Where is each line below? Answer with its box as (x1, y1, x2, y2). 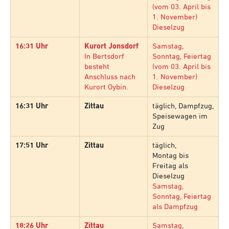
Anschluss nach (84, 73, 135, 81)
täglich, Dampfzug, (152, 102, 214, 110)
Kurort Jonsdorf (84, 42, 139, 51)
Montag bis (152, 152, 189, 160)
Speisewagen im (152, 112, 208, 121)
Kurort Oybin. (84, 83, 128, 91)
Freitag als (152, 162, 188, 170)
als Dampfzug (152, 203, 198, 211)
